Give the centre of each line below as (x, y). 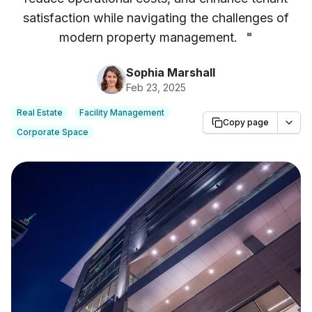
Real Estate (40, 112)
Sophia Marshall (171, 72)
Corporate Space (53, 132)
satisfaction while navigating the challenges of (156, 18)
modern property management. (148, 37)
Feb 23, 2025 (156, 87)
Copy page (246, 122)
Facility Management (122, 112)
